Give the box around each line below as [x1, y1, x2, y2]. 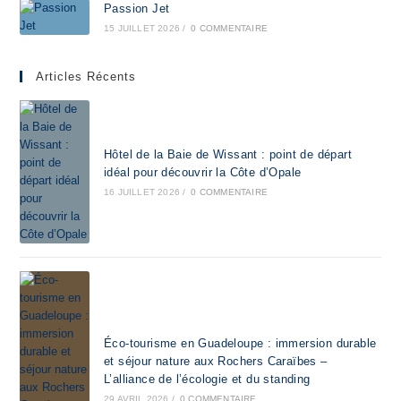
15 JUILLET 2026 [103, 22, 180, 33]
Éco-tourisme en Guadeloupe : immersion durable [103, 336, 377, 350]
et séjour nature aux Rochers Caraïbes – [103, 354, 328, 368]
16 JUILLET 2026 [103, 186, 180, 197]
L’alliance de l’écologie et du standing [103, 371, 311, 386]
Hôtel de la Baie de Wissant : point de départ [103, 147, 352, 161]
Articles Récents [36, 69, 137, 83]
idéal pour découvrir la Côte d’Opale [103, 165, 302, 179]
